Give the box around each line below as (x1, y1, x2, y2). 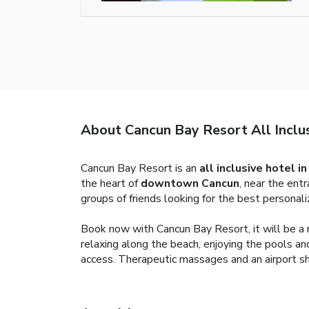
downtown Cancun (141, 176, 239, 192)
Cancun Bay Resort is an (81, 161, 199, 177)
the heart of (81, 176, 141, 192)
